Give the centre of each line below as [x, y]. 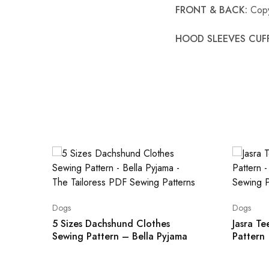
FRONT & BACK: [211, 10]
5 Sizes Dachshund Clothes [111, 223]
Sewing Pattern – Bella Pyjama [120, 236]
